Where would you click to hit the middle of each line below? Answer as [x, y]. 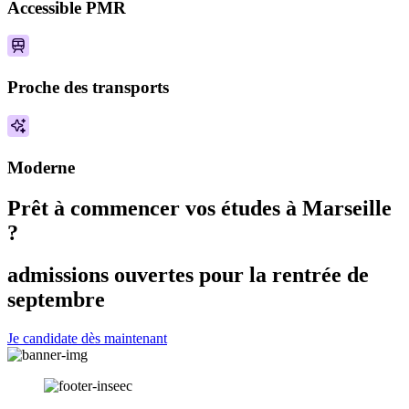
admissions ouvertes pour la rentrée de [188, 275]
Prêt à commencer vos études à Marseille [199, 208]
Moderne [41, 167]
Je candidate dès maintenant [87, 339]
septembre [56, 300]
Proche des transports [88, 88]
